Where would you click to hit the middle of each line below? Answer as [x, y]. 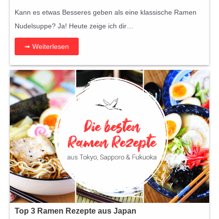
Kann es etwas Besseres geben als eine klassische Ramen [106, 12]
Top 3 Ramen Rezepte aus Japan [76, 211]
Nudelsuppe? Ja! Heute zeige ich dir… [74, 26]
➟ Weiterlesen [47, 46]
